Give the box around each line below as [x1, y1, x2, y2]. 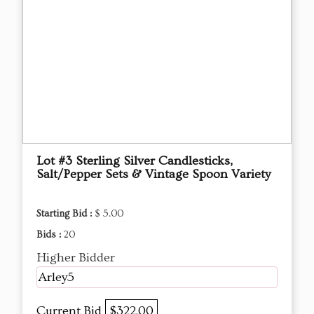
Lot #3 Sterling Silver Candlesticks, [36, 153, 233, 169]
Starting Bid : [36, 208, 95, 220]
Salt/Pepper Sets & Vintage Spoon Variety [36, 167, 271, 182]
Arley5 [39, 270, 74, 285]
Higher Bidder [36, 250, 115, 266]
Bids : [36, 229, 64, 241]
